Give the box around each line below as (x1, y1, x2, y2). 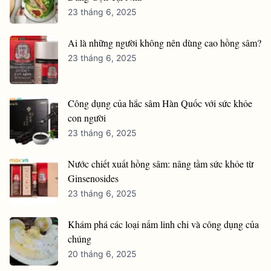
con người (68, 111, 106, 124)
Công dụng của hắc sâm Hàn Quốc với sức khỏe (68, 96, 252, 109)
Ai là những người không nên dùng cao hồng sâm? (68, 36, 261, 49)
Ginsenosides (68, 171, 119, 184)
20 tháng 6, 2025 (68, 248, 137, 259)
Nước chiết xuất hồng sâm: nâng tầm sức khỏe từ (68, 157, 253, 170)
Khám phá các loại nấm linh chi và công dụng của (68, 217, 259, 230)
